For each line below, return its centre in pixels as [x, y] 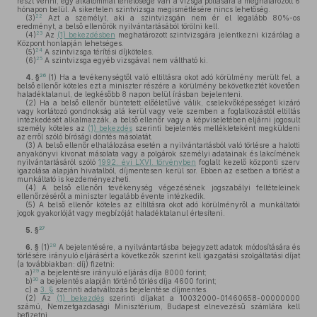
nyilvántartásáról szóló [58, 162]
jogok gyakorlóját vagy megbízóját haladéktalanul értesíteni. [121, 213]
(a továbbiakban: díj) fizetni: [66, 264]
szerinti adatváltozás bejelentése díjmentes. [131, 289]
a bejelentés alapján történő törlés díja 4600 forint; [127, 281]
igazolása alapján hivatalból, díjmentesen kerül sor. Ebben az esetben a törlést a [158, 171]
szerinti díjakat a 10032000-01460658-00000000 [202, 298]
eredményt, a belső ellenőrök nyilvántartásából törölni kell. [118, 26]
